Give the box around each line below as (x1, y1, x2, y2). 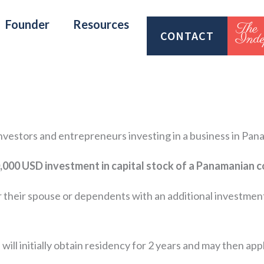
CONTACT (160, 28, 214, 43)
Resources (72, 17, 129, 31)
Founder (5, 17, 49, 31)
